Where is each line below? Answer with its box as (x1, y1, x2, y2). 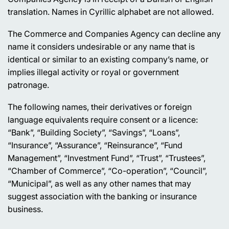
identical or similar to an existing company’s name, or (8, 54, 209, 65)
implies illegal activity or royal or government (8, 67, 179, 78)
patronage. (8, 80, 49, 90)
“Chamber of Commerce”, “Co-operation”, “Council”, (8, 166, 207, 176)
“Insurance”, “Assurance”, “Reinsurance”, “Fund (8, 140, 182, 151)
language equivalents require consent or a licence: (8, 114, 198, 125)
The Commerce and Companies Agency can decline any (8, 29, 221, 39)
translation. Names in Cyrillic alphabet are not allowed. (8, 7, 214, 17)
